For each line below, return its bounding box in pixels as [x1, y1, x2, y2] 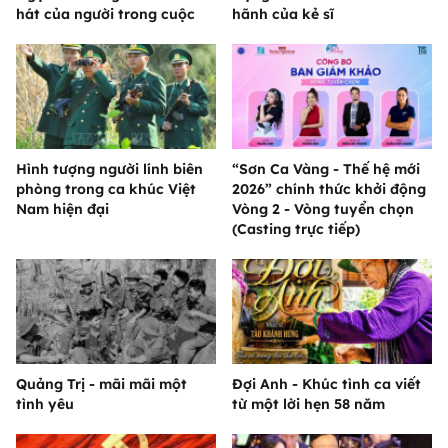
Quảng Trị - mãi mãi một [16, 375, 187, 394]
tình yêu [16, 395, 74, 414]
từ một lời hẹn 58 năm [232, 395, 385, 414]
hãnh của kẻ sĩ [232, 5, 334, 24]
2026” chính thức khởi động [232, 180, 426, 199]
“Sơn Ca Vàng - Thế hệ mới [232, 160, 420, 179]
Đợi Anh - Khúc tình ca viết [232, 375, 421, 394]
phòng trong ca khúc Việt [16, 180, 196, 199]
